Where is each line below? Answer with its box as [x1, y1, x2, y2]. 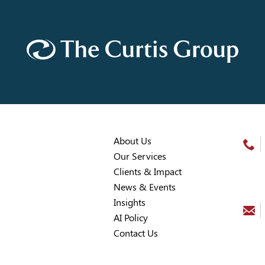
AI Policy [114, 212, 148, 224]
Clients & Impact [114, 166, 182, 177]
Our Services [114, 151, 166, 162]
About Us [114, 135, 151, 147]
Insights [114, 197, 146, 208]
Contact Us [114, 228, 158, 239]
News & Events [114, 182, 176, 193]
